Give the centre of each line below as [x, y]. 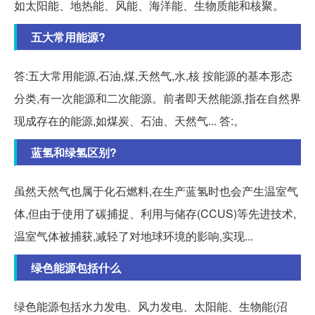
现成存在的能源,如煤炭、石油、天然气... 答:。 [129, 120]
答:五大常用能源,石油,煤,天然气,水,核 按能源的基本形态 [153, 75]
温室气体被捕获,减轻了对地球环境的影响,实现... [134, 236]
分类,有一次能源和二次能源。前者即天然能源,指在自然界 [157, 98]
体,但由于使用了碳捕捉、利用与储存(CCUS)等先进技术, [155, 213]
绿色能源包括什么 [76, 267]
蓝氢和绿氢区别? [74, 152]
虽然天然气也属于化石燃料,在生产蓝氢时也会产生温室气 [156, 191]
